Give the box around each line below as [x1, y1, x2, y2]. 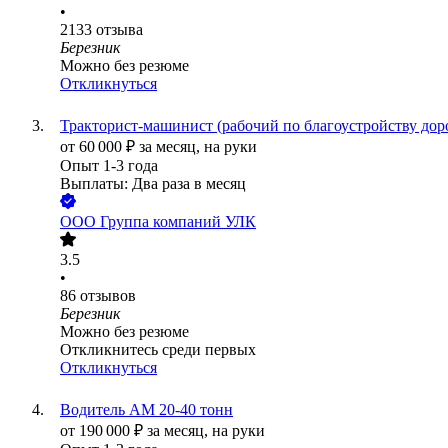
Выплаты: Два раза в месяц [60, 175, 246, 193]
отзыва [96, 21, 143, 39]
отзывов [80, 287, 136, 305]
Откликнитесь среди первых [60, 341, 256, 359]
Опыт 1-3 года [60, 157, 158, 175]
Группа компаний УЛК [100, 213, 256, 231]
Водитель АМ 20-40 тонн [60, 401, 233, 419]
